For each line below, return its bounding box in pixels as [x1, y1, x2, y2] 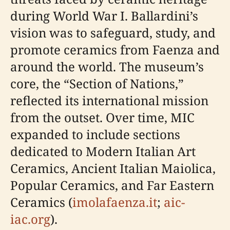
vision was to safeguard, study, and [10, 24, 216, 42]
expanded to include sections [10, 126, 180, 143]
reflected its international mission [10, 92, 208, 109]
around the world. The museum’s [10, 58, 204, 75]
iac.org [10, 210, 50, 228]
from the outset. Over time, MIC [10, 109, 195, 126]
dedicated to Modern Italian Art [10, 143, 196, 160]
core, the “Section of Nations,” [10, 75, 184, 92]
